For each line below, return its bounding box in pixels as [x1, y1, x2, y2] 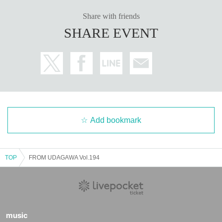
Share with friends [82, 11, 140, 20]
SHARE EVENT [64, 25, 158, 41]
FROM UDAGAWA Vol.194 [29, 154, 100, 161]
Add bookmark [90, 115, 141, 124]
